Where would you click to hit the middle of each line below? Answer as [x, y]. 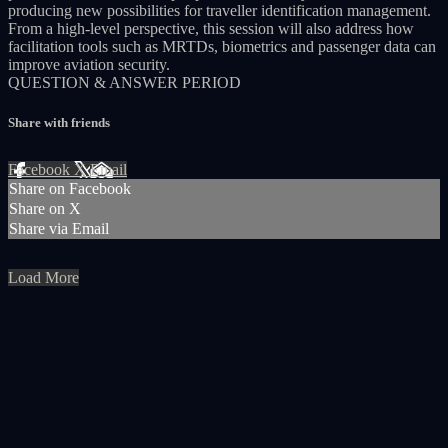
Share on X [45, 208]
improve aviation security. [89, 65]
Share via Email [59, 228]
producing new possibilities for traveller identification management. [219, 11]
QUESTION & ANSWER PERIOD [124, 83]
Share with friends [59, 122]
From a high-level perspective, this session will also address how [211, 29]
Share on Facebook [70, 188]
